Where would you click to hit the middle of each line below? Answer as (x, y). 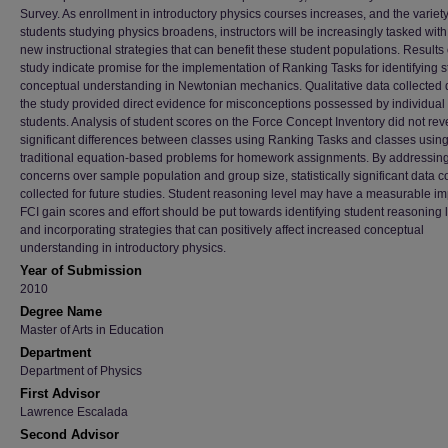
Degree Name (61, 311)
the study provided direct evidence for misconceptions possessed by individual (232, 104)
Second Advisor (69, 434)
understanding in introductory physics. (123, 248)
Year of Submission (81, 270)
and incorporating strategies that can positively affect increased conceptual (222, 230)
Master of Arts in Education (92, 330)
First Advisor (60, 393)
